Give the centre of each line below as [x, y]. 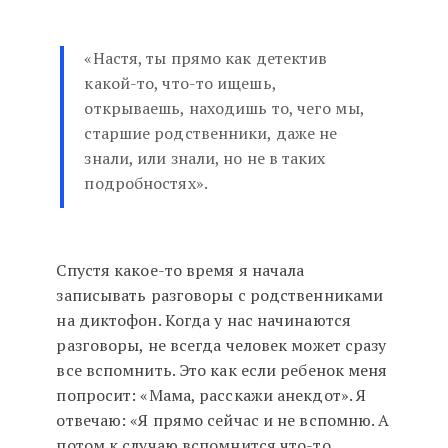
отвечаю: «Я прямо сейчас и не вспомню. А [223, 420]
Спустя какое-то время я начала [180, 270]
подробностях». [146, 183]
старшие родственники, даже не [211, 133]
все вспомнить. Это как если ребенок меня [222, 370]
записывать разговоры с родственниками [220, 295]
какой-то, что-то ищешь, [180, 83]
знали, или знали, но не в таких [205, 158]
